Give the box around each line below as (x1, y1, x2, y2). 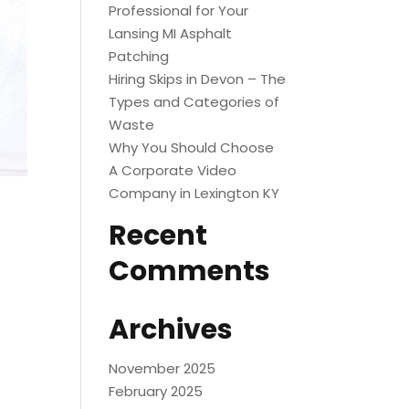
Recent (109, 216, 208, 255)
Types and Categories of (109, 92, 280, 111)
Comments (109, 252, 271, 290)
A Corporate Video (109, 161, 237, 180)
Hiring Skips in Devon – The (109, 69, 287, 89)
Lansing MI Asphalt (109, 24, 233, 43)
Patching (109, 47, 170, 66)
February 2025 (109, 382, 204, 401)
